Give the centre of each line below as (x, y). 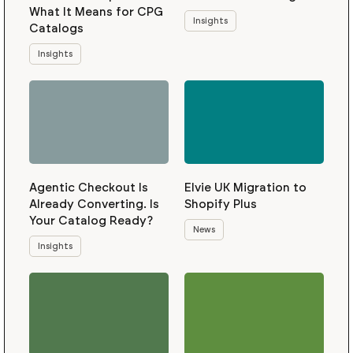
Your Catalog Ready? (91, 221)
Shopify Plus (220, 205)
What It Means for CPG (96, 13)
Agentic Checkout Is (88, 188)
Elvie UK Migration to (245, 188)
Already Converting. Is (94, 205)
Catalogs (56, 29)
